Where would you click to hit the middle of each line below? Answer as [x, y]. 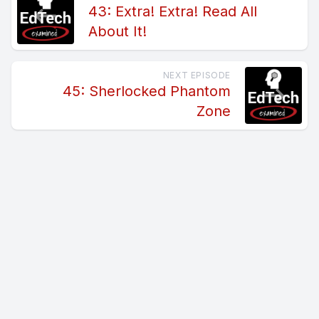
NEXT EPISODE [197, 75]
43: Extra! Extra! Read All [173, 12]
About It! [117, 32]
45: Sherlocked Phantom [147, 91]
